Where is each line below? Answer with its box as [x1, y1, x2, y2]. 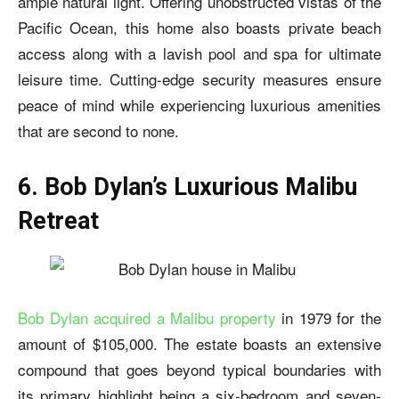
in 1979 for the [281, 305, 382, 329]
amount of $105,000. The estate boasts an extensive [18, 331, 381, 354]
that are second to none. [18, 118, 179, 142]
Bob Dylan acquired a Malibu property [18, 305, 276, 329]
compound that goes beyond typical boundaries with [18, 357, 381, 380]
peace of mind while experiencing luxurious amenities [18, 93, 381, 116]
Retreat [18, 206, 99, 235]
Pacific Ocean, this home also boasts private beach [18, 15, 381, 38]
